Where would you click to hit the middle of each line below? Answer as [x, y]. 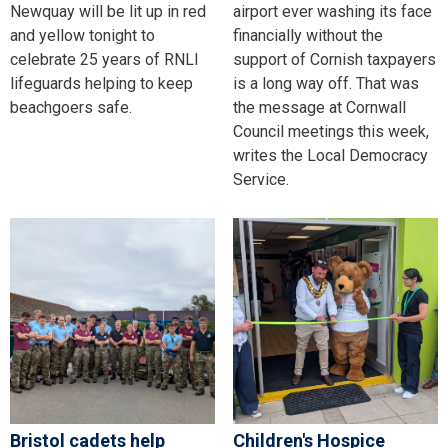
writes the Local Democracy [330, 156]
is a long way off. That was [325, 84]
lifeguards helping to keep [101, 84]
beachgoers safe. [71, 108]
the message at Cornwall [319, 108]
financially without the [307, 36]
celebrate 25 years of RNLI [104, 60]
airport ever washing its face [332, 12]
